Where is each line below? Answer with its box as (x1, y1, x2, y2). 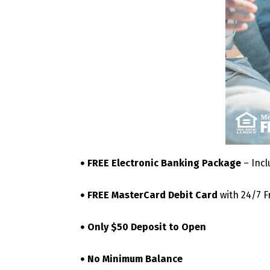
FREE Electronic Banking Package (87, 157, 241, 169)
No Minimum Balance (87, 253, 183, 265)
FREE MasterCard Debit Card (87, 189, 218, 201)
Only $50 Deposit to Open (87, 221, 206, 233)
